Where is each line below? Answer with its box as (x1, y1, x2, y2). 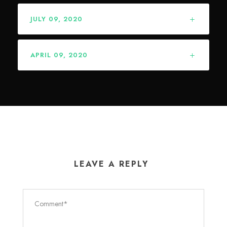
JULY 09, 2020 (30, 14, 83, 24)
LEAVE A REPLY (73, 158, 148, 170)
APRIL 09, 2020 (30, 50, 88, 60)
